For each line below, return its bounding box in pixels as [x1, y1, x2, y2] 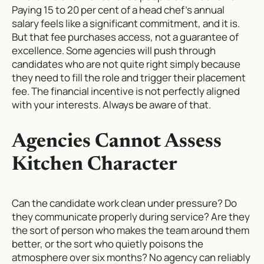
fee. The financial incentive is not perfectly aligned [12, 84, 240, 98]
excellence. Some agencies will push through [12, 43, 216, 57]
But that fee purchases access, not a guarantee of [12, 29, 239, 44]
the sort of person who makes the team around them [12, 223, 249, 237]
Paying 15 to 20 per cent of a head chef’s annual [12, 2, 225, 16]
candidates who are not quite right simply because [12, 57, 240, 71]
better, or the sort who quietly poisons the [12, 236, 203, 250]
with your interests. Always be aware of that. [12, 97, 211, 111]
